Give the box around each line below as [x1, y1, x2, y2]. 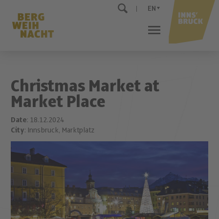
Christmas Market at [11, 78, 160, 95]
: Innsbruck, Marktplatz [24, 126, 95, 135]
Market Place [11, 93, 106, 111]
